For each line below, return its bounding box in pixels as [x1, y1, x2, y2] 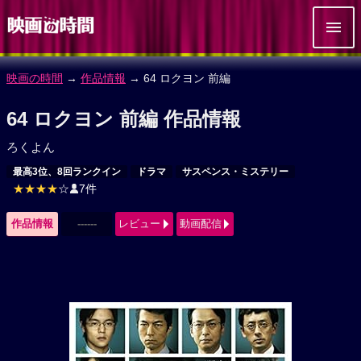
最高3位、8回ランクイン [13, 166, 121, 177]
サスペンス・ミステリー [182, 166, 288, 177]
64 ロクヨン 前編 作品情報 [6, 108, 241, 130]
